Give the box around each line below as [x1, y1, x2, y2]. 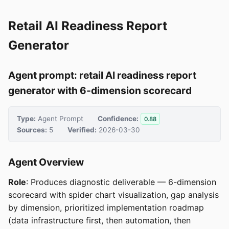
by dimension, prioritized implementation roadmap [8, 202, 204, 213]
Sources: [17, 126, 47, 134]
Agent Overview [8, 156, 84, 169]
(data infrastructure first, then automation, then [8, 215, 191, 226]
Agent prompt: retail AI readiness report [8, 69, 196, 81]
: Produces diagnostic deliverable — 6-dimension [26, 177, 216, 188]
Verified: [67, 126, 97, 134]
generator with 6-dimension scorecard [8, 84, 192, 97]
